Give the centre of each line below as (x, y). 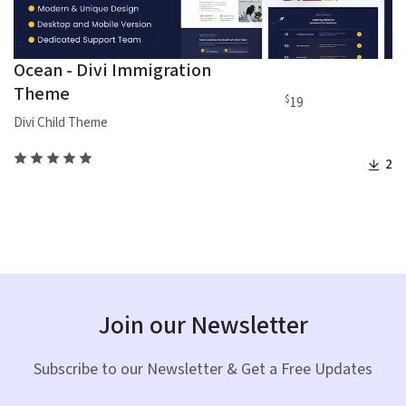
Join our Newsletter (203, 325)
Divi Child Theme (61, 123)
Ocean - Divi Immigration (112, 71)
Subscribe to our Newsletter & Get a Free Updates (203, 369)
